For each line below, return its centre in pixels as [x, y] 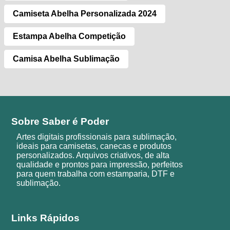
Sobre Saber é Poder [60, 121]
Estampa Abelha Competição [69, 36]
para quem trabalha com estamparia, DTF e [96, 174]
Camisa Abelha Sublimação [66, 59]
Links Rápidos [46, 218]
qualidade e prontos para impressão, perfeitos [100, 164]
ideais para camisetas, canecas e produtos [94, 146]
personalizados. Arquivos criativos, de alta [93, 155]
